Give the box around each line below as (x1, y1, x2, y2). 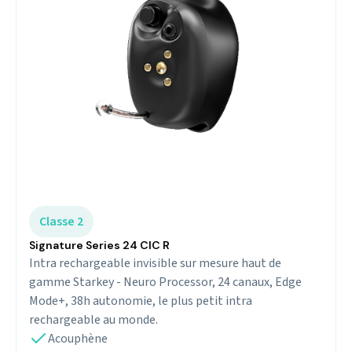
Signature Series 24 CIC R (29, 237, 170, 252)
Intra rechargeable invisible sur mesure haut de (29, 254, 281, 272)
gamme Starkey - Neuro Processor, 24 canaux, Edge (29, 273, 302, 291)
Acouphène (48, 329, 108, 347)
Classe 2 (38, 212, 83, 230)
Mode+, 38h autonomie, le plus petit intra (29, 291, 252, 310)
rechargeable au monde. (29, 310, 158, 328)
